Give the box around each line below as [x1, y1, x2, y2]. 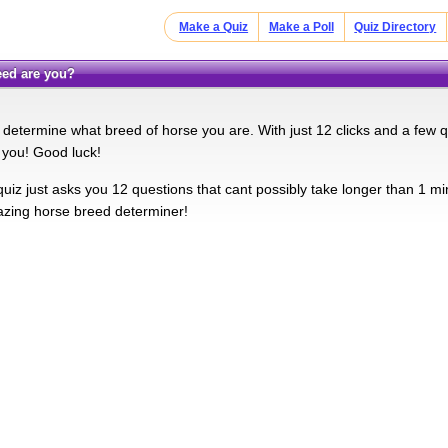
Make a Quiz [179, 20, 249, 34]
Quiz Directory [354, 20, 437, 34]
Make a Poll [268, 20, 334, 34]
